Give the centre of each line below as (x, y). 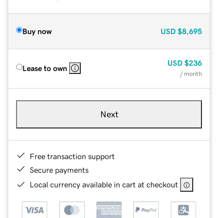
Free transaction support (72, 156)
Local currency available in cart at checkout (104, 184)
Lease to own (45, 68)
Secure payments (59, 170)
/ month (191, 73)
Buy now (37, 31)
